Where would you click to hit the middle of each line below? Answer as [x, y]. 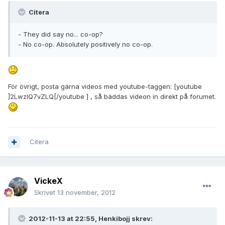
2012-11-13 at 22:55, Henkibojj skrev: [90, 219]
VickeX [48, 181]
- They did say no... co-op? [61, 34]
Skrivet [46, 193]
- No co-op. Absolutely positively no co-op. [85, 44]
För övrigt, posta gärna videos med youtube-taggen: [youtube [105, 86]
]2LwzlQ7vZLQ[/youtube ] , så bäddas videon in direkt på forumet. [112, 96]
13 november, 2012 [86, 193]
